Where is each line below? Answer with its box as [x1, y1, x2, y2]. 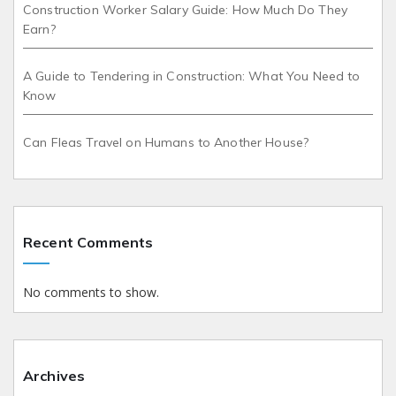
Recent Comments [23, 232, 154, 251]
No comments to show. [23, 283, 159, 301]
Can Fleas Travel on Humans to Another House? [23, 133, 309, 150]
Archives [23, 366, 86, 385]
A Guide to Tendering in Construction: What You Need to [23, 67, 361, 84]
